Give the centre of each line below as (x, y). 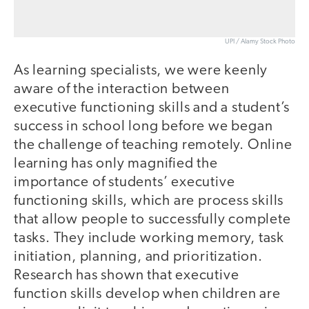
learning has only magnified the (116, 164)
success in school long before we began (143, 127)
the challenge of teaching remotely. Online (153, 146)
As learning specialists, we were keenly (141, 71)
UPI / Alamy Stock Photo (260, 42)
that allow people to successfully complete (152, 220)
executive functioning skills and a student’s (152, 108)
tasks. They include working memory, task (149, 239)
